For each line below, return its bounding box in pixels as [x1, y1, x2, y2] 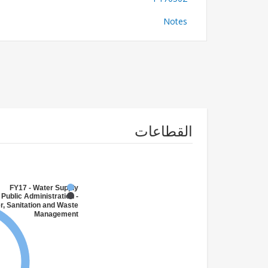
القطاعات [135, 123, 193, 139]
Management [34, 209, 78, 218]
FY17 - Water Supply [10, 183, 78, 192]
